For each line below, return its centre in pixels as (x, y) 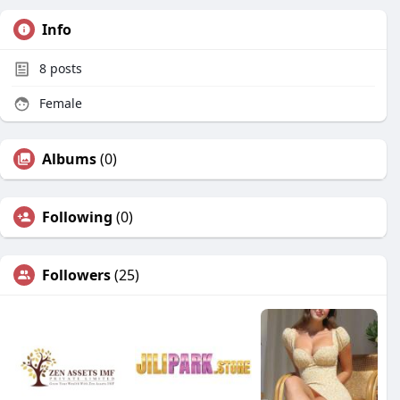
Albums (69, 159)
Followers (76, 275)
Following (77, 217)
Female (59, 103)
